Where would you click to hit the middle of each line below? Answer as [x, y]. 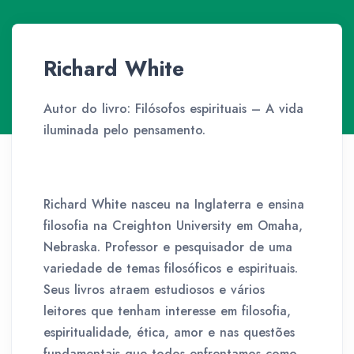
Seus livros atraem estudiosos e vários [154, 290]
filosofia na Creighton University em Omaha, [173, 226]
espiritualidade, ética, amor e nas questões [169, 332]
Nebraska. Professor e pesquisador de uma [168, 247]
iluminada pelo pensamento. [124, 130]
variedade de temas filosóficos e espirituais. [171, 268]
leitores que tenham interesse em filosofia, [167, 311]
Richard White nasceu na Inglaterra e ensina [174, 204]
